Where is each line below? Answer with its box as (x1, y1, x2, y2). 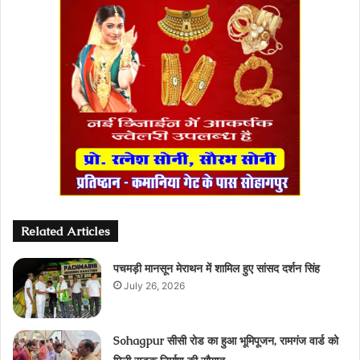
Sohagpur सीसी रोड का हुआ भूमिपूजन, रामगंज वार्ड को (113, 333, 339, 348)
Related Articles (21, 223, 110, 239)
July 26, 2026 (124, 279, 186, 292)
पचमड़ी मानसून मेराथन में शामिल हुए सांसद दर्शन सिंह (113, 260, 321, 276)
